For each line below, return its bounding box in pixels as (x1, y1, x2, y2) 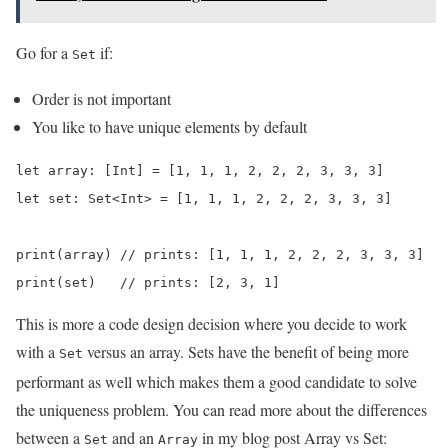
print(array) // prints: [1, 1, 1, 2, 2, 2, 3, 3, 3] (16, 247, 424, 263)
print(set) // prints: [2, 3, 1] (16, 275, 280, 291)
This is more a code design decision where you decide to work (16, 313, 407, 335)
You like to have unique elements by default (32, 116, 307, 138)
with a (16, 341, 59, 363)
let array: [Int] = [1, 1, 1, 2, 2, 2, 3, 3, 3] (16, 163, 384, 179)
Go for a (16, 42, 72, 64)
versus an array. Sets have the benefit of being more (83, 341, 409, 363)
